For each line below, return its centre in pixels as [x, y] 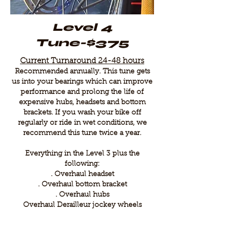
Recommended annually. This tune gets [82, 72]
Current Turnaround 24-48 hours [82, 61]
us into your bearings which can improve [82, 82]
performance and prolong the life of [82, 92]
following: [82, 164]
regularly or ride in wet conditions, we [82, 123]
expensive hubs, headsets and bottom [82, 103]
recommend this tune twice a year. [82, 133]
